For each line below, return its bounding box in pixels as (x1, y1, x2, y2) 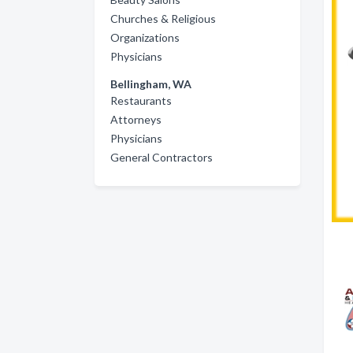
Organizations (110, 31, 180, 44)
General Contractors (110, 150, 213, 164)
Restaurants (110, 94, 172, 107)
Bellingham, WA (110, 77, 191, 91)
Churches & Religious (110, 12, 216, 25)
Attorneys (110, 113, 162, 126)
